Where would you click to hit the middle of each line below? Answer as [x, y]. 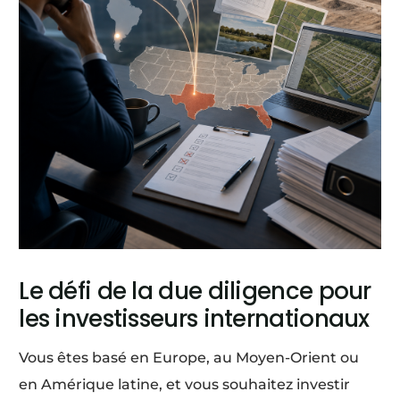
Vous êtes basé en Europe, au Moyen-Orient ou [189, 357]
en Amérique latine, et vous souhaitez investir [185, 384]
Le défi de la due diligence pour [195, 291]
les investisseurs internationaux [194, 318]
